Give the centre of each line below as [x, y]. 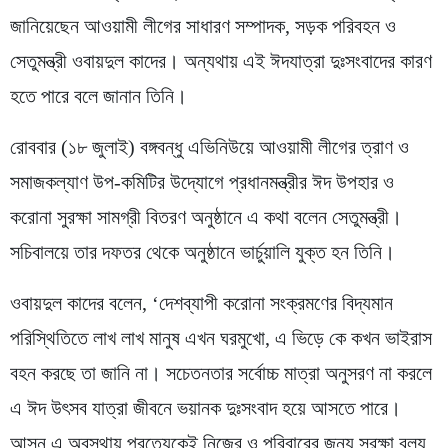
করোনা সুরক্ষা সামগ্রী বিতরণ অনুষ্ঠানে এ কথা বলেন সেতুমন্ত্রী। [206, 216]
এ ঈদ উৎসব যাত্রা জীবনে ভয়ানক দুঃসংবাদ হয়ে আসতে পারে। [205, 407]
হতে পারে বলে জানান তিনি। [98, 95]
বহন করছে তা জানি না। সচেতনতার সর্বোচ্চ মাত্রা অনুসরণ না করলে [221, 372]
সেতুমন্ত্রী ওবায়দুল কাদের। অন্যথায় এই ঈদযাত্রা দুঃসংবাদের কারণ [221, 60]
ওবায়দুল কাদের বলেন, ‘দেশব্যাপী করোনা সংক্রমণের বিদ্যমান [201, 302]
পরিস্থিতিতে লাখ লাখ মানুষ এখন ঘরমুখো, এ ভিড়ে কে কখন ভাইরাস [221, 337]
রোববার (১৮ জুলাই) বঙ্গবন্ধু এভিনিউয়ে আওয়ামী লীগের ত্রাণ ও [209, 146]
